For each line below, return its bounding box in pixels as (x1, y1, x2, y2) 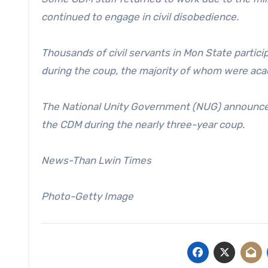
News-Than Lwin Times (41, 154, 151, 167)
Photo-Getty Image (41, 190, 133, 203)
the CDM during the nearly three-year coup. (41, 118, 245, 131)
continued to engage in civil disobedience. (41, 11, 239, 23)
